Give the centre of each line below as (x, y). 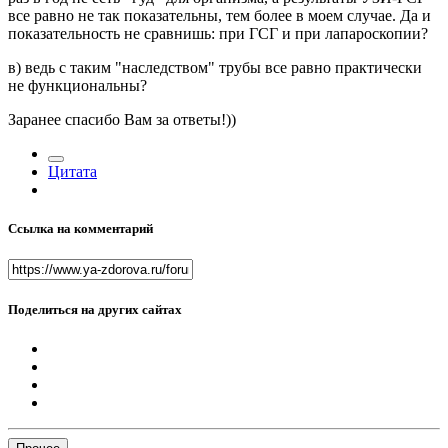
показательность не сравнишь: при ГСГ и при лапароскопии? (218, 33)
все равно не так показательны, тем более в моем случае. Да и (219, 15)
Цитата (72, 171)
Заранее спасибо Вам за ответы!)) (122, 119)
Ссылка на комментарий (80, 228)
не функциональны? (77, 85)
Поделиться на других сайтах (95, 310)
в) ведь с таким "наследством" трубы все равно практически (215, 67)
